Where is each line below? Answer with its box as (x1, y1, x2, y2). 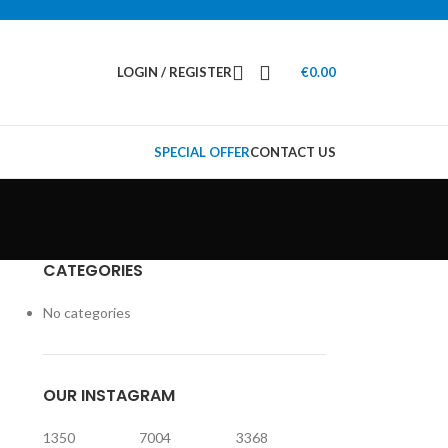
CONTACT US (250, 144, 336, 160)
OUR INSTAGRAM (42, 384, 175, 407)
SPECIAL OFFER (154, 144, 250, 160)
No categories (42, 304, 131, 321)
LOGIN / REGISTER (117, 64, 232, 80)
